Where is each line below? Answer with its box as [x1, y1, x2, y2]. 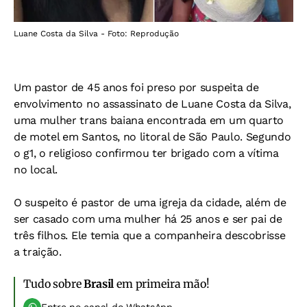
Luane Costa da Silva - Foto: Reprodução [14, 29, 179, 38]
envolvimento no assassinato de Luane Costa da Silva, [14, 97, 291, 110]
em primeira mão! [114, 277, 210, 291]
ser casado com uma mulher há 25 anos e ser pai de [14, 212, 282, 225]
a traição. [14, 245, 62, 258]
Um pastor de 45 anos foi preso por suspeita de [14, 81, 259, 94]
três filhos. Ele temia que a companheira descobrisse [14, 229, 286, 242]
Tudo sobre [23, 277, 84, 291]
